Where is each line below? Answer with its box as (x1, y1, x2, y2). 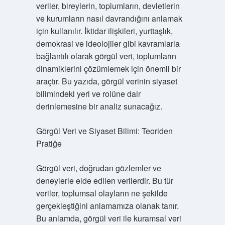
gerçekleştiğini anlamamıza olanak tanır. (36, 200, 179, 211)
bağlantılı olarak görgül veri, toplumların (36, 50, 176, 62)
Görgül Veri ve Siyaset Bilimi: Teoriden (36, 125, 173, 137)
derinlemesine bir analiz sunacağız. (36, 100, 162, 112)
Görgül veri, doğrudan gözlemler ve (36, 162, 161, 174)
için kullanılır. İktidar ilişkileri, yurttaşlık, (36, 25, 173, 37)
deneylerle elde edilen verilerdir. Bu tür (36, 175, 173, 186)
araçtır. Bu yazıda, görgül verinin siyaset (36, 75, 177, 87)
